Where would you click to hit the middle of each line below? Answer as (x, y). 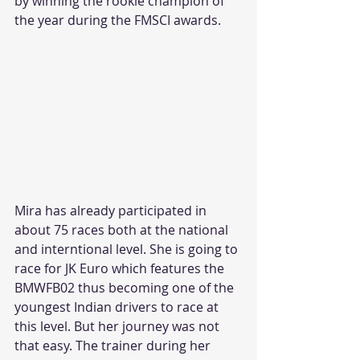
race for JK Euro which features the (121, 269)
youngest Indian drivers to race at (118, 307)
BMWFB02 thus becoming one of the (126, 288)
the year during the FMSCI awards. (118, 20)
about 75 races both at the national (123, 230)
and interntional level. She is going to (128, 250)
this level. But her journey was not (119, 327)
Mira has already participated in (112, 211)
